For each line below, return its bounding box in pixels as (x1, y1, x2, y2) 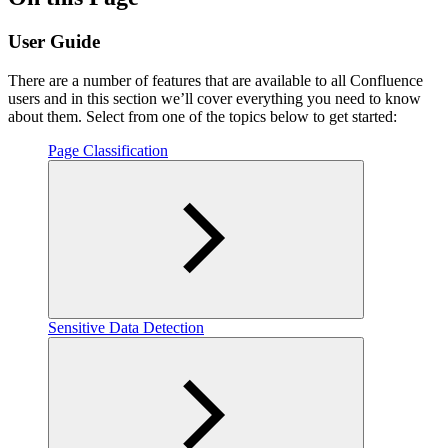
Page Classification (48, 141, 168, 159)
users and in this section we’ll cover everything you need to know (8, 89, 421, 107)
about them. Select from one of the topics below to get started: (8, 107, 397, 125)
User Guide (8, 30, 100, 52)
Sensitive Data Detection (48, 318, 204, 336)
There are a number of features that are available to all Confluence (8, 71, 423, 89)
